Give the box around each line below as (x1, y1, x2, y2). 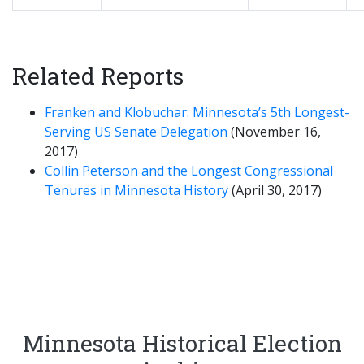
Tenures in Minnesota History (45, 181, 232, 199)
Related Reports (12, 61, 184, 91)
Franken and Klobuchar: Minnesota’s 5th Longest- (45, 103, 349, 121)
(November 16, (231, 123, 321, 141)
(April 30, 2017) (232, 181, 322, 199)
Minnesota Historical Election (22, 328, 342, 358)
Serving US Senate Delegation (45, 123, 231, 141)
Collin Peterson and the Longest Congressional (45, 162, 333, 180)
